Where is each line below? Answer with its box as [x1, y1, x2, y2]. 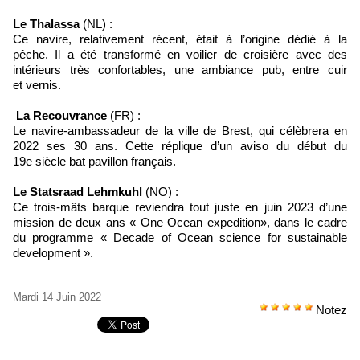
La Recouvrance [13, 108, 107, 123]
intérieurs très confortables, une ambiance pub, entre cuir [13, 63, 347, 77]
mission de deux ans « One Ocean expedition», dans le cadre [13, 215, 347, 230]
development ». [13, 246, 93, 260]
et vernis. [13, 78, 61, 92]
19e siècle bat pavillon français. [13, 154, 176, 169]
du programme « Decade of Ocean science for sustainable [13, 231, 347, 245]
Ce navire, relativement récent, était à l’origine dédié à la [13, 32, 347, 47]
